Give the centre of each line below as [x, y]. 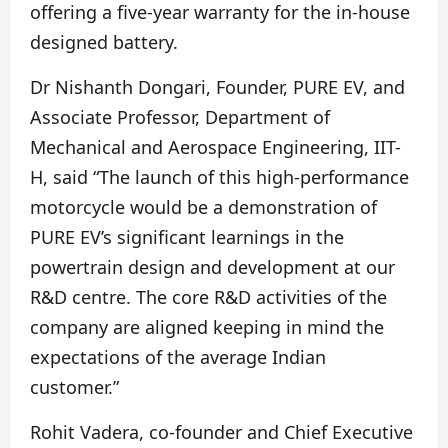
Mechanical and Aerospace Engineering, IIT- [215, 146]
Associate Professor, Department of [180, 116]
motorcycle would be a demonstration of [203, 206]
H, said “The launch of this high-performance [219, 176]
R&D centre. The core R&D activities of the [208, 296]
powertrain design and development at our [212, 266]
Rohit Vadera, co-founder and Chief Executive [221, 431]
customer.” [74, 386]
